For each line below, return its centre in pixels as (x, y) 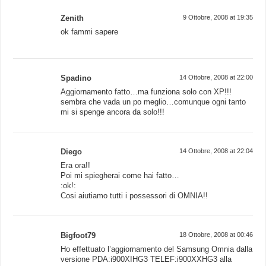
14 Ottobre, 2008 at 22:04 (216, 151)
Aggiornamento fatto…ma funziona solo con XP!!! (146, 92)
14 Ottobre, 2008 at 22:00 (216, 77)
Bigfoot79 (78, 236)
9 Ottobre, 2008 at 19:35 (218, 18)
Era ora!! (76, 166)
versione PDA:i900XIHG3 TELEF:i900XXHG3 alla (146, 259)
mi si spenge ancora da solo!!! (113, 112)
